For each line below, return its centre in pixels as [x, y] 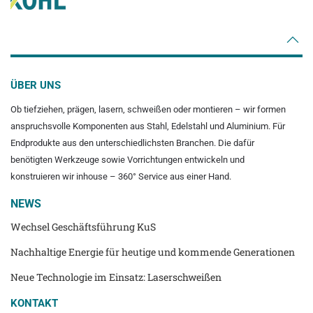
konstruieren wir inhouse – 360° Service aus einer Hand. [121, 176]
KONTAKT [34, 303]
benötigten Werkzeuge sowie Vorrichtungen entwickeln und [128, 159]
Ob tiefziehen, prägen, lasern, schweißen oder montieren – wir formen [148, 109]
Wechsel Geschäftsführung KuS [83, 226]
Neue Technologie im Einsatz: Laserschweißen [116, 277]
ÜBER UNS [36, 85]
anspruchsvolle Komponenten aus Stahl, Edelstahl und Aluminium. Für [148, 126]
